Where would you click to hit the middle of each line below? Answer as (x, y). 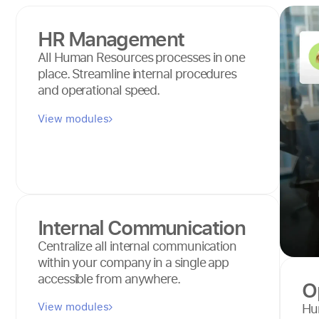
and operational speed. (99, 90)
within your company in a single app (134, 262)
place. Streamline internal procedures (137, 74)
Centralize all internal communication (137, 245)
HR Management (111, 39)
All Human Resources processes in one (142, 57)
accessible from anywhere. (109, 278)
